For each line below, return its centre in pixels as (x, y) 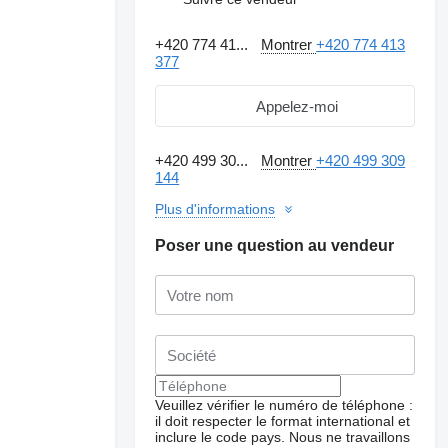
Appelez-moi (297, 106)
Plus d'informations (215, 209)
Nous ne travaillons (350, 437)
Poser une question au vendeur (275, 245)
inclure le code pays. (220, 437)
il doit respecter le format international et (283, 421)
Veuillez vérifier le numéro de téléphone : (284, 405)
